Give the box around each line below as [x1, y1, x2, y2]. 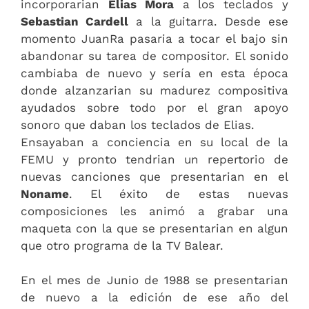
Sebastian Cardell [21, 14, 129, 28]
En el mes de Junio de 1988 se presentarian [21, 273, 288, 288]
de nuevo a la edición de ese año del [21, 290, 288, 305]
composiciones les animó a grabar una [21, 203, 288, 218]
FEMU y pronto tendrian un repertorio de [21, 152, 288, 166]
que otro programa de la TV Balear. [21, 238, 223, 252]
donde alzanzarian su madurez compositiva [21, 83, 288, 97]
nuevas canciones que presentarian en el [21, 169, 288, 183]
